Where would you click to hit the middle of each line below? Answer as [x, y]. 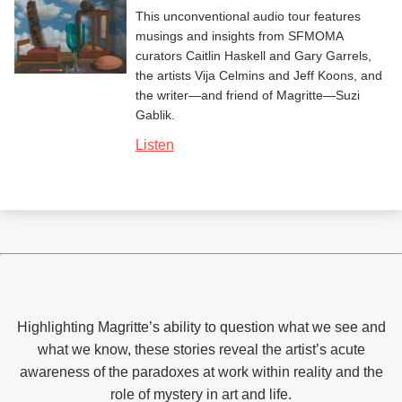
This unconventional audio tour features [248, 17]
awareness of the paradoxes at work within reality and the [201, 372]
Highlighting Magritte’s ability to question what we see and [201, 328]
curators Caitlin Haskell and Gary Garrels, [253, 56]
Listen [154, 145]
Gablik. [155, 115]
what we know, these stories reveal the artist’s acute [201, 350]
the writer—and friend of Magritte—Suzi [247, 96]
